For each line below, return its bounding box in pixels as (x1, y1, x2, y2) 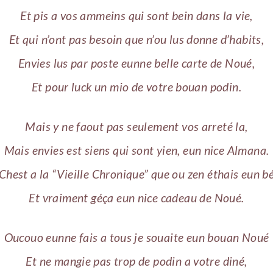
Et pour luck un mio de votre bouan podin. (31, 80, 242, 94)
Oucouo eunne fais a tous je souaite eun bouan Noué (4, 230, 269, 244)
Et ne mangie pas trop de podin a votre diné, (26, 253, 247, 268)
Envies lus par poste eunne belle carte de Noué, (18, 56, 255, 71)
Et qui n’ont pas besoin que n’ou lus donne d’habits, (9, 32, 264, 47)
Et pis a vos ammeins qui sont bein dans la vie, (20, 9, 253, 23)
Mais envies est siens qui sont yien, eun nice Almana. (4, 143, 269, 157)
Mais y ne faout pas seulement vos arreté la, (25, 119, 248, 133)
